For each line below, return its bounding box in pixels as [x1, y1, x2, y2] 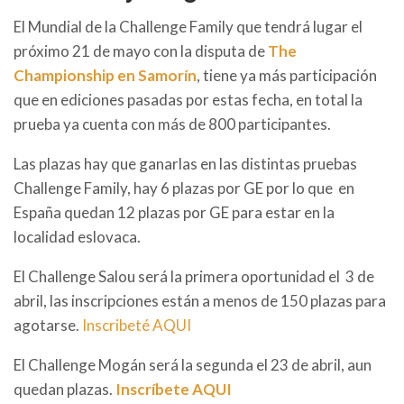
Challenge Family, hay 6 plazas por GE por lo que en [14, 179, 354, 198]
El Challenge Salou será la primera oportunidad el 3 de [14, 267, 374, 287]
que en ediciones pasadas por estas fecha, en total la [14, 90, 363, 110]
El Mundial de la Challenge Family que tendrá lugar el [14, 17, 363, 37]
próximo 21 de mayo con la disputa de [14, 41, 268, 61]
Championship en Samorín [14, 66, 197, 86]
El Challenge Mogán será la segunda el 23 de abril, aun [14, 355, 372, 375]
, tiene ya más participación [197, 66, 377, 86]
